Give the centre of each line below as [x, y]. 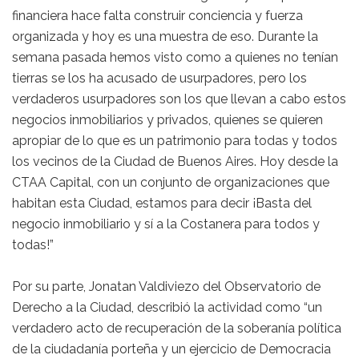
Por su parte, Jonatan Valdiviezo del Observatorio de [166, 287]
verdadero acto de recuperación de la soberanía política [177, 329]
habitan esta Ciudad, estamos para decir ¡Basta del [162, 204]
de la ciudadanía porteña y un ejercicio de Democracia [171, 349]
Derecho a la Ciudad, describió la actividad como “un [167, 308]
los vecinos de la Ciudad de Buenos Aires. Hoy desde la [175, 162]
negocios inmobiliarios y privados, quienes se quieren [167, 120]
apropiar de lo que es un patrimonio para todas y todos [175, 141]
